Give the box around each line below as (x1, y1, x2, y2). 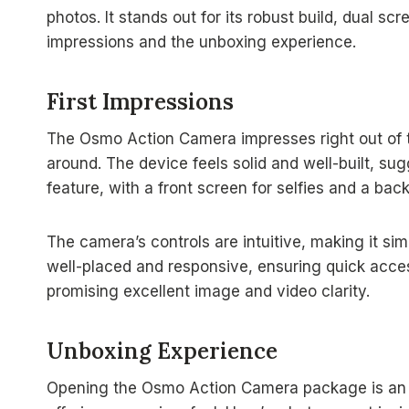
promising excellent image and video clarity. (47, 282, 370, 301)
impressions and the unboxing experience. (47, 33, 356, 52)
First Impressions (47, 88, 234, 117)
